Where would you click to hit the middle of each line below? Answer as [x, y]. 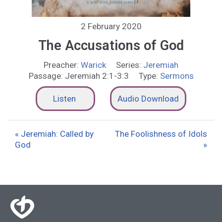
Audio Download [148, 98]
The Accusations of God [111, 45]
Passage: [46, 76]
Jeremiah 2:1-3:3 [97, 76]
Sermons [177, 76]
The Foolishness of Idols [161, 134]
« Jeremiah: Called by [54, 134]
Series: [129, 65]
